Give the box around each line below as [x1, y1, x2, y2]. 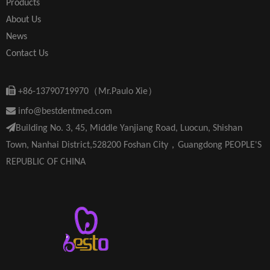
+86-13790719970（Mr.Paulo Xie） [18, 87, 157, 96]
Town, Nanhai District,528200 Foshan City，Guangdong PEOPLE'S [6, 140, 262, 150]
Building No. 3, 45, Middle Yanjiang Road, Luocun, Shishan [16, 124, 242, 133]
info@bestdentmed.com [16, 107, 112, 116]
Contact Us [6, 49, 48, 58]
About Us [6, 15, 41, 25]
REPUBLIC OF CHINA [6, 157, 86, 167]
